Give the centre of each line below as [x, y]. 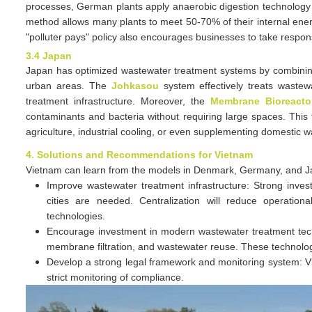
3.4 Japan [49, 56]
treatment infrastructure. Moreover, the [118, 101]
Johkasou [135, 86]
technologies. [76, 216]
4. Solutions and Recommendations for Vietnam [139, 155]
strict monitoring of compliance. [115, 277]
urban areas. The [69, 86]
